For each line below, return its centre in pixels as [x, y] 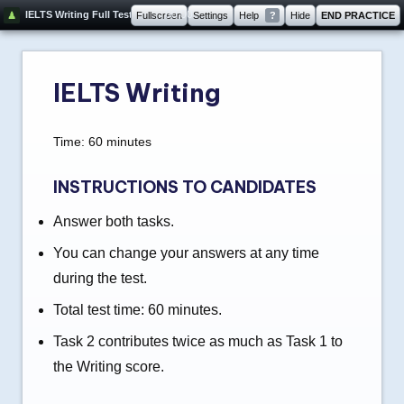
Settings [211, 15]
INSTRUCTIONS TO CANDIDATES [185, 187]
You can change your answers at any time [186, 253]
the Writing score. [109, 367]
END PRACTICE [358, 15]
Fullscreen [160, 15]
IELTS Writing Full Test [79, 14]
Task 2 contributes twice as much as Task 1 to [198, 341]
